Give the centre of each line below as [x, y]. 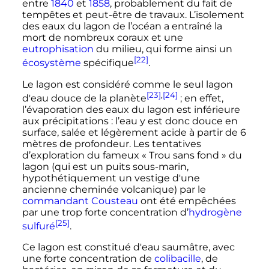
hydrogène [215, 212]
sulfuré [38, 226]
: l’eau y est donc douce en [174, 121]
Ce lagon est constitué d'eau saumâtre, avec [128, 247]
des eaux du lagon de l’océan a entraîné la [122, 26]
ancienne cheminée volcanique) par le [114, 189]
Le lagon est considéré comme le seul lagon [127, 84]
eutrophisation [58, 49]
